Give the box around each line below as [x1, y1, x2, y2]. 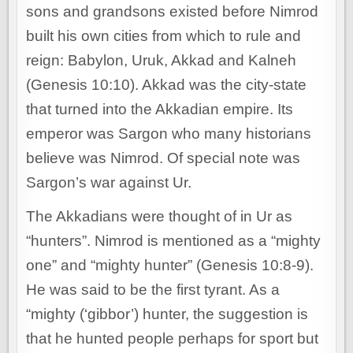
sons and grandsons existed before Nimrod [26, 3, 319, 20]
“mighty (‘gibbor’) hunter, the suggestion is [26, 306, 309, 323]
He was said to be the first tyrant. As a [26, 281, 281, 299]
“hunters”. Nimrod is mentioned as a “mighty [26, 232, 321, 250]
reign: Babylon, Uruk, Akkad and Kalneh [26, 52, 297, 69]
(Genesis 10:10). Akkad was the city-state [26, 76, 307, 94]
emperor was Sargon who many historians [26, 125, 312, 143]
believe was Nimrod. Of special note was [26, 150, 301, 167]
